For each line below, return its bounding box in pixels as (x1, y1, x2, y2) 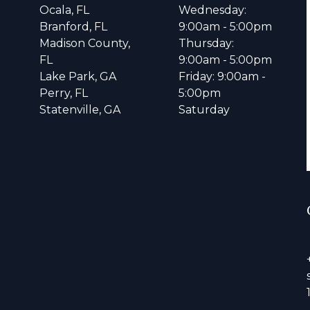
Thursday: (178, 37, 234, 51)
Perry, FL (39, 86, 89, 100)
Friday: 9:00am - (178, 70, 266, 84)
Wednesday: (178, 3, 246, 17)
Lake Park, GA (39, 70, 117, 84)
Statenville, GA (39, 103, 121, 117)
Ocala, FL (39, 3, 90, 17)
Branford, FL (39, 20, 108, 34)
